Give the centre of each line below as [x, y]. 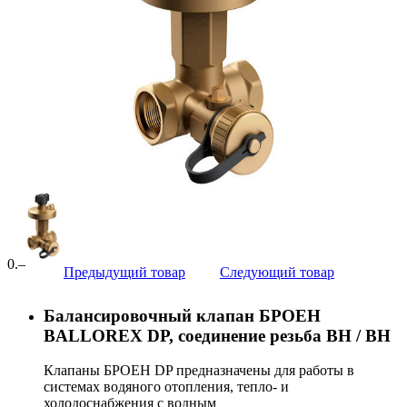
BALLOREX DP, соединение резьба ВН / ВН [217, 335]
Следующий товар [277, 272]
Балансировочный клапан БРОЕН [182, 315]
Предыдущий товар [124, 272]
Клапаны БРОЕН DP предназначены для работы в [199, 371]
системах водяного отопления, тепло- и [166, 387]
